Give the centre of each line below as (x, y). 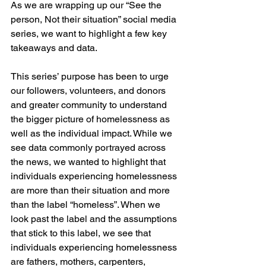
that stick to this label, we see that (82, 233)
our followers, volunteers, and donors (89, 91)
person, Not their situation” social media (95, 19)
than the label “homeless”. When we (87, 205)
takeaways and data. (55, 48)
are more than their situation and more (91, 190)
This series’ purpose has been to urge (91, 76)
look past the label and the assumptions (95, 219)
